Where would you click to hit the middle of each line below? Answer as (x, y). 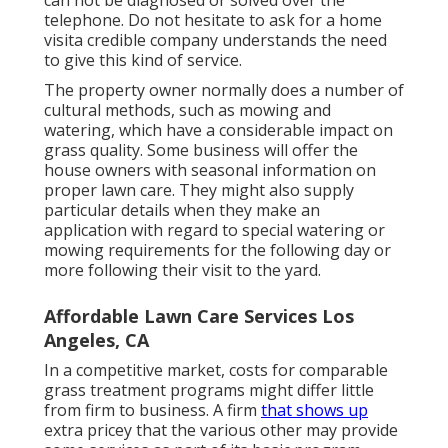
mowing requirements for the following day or (217, 249)
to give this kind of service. (143, 59)
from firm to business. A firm (152, 409)
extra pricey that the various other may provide (221, 429)
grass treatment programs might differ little (209, 389)
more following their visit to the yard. (182, 269)
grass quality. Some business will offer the (201, 149)
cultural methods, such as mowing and (187, 109)
